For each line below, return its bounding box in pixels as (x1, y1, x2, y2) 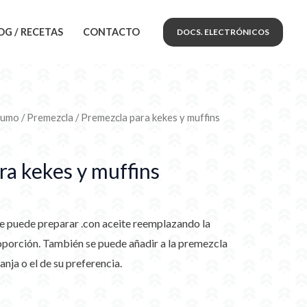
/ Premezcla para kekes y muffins (73, 110, 220, 123)
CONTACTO (82, 26, 140, 38)
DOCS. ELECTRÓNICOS (177, 26, 269, 37)
